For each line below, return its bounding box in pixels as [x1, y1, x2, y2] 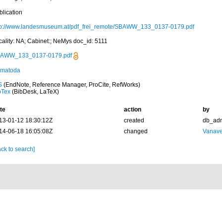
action [123, 106, 141, 113]
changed [123, 128, 148, 135]
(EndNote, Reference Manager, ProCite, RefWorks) [1, 81, 140, 88]
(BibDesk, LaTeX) [10, 88, 59, 95]
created [123, 117, 144, 124]
